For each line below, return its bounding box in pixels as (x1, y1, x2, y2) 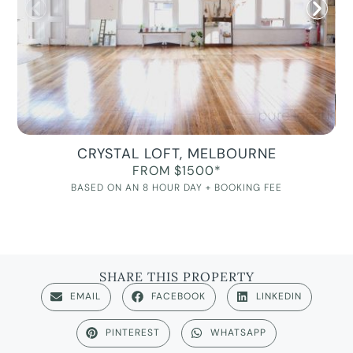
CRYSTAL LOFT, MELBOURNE (76, 144, 277, 164)
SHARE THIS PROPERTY (98, 268, 255, 284)
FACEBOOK (151, 290, 206, 303)
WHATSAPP (210, 326, 266, 340)
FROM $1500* (132, 162, 221, 180)
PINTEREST (106, 326, 160, 340)
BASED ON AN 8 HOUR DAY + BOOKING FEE (71, 181, 282, 195)
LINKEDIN (256, 290, 302, 303)
